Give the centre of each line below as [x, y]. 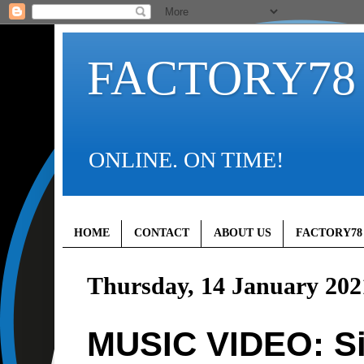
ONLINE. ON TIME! [186, 160]
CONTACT [162, 233]
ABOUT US [243, 233]
